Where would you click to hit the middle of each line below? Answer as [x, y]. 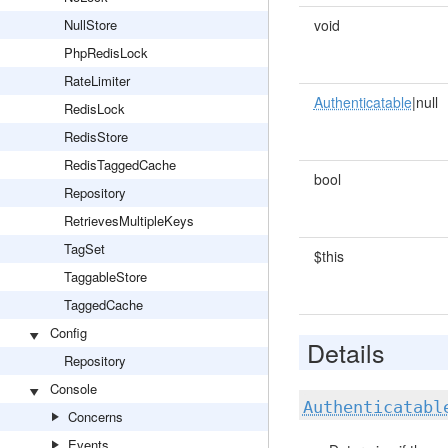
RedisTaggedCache [120, 164]
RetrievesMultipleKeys [129, 220]
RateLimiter [97, 80]
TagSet [84, 248]
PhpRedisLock [106, 52]
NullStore [90, 24]
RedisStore [96, 136]
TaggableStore [105, 276]
